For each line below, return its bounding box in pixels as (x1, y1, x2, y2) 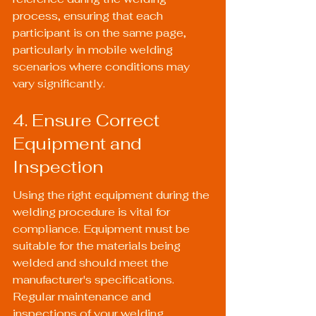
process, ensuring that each (13, 8, 166, 24)
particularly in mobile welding (13, 42, 176, 58)
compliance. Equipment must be (13, 221, 193, 237)
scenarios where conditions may (13, 59, 193, 75)
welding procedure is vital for (13, 205, 173, 220)
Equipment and (13, 132, 146, 154)
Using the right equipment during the (13, 188, 212, 203)
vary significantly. (13, 76, 105, 92)
